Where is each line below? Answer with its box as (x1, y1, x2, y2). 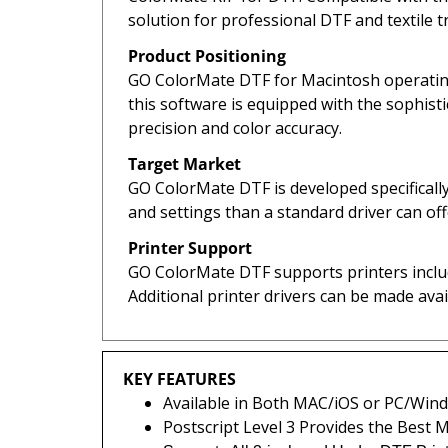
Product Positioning (128, 45, 286, 68)
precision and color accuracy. (128, 117, 342, 140)
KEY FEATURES (123, 368, 236, 391)
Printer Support (128, 237, 252, 260)
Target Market (128, 153, 241, 176)
